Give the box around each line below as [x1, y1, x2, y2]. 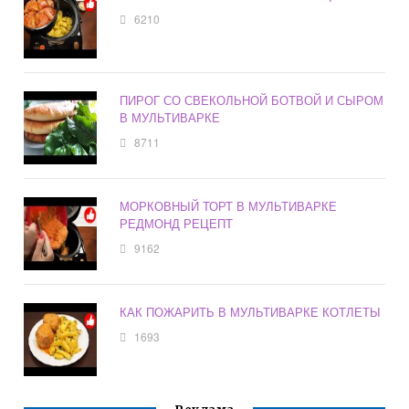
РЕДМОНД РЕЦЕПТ [120, 215, 234, 233]
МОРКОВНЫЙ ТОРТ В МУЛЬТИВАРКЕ [120, 197, 338, 215]
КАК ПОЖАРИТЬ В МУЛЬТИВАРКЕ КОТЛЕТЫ [120, 303, 382, 321]
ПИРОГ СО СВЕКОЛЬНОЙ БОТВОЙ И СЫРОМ [120, 91, 384, 110]
